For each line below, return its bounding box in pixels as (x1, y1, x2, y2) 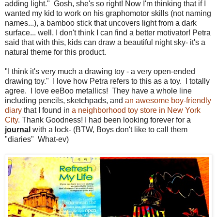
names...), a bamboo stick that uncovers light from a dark (5, 19, 197, 28)
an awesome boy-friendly (125, 96, 211, 105)
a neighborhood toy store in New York (72, 106, 201, 115)
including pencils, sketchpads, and (5, 96, 125, 105)
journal (5, 125, 31, 134)
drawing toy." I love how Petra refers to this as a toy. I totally (5, 77, 210, 86)
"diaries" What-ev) (5, 135, 69, 144)
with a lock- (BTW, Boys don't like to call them (31, 125, 187, 134)
